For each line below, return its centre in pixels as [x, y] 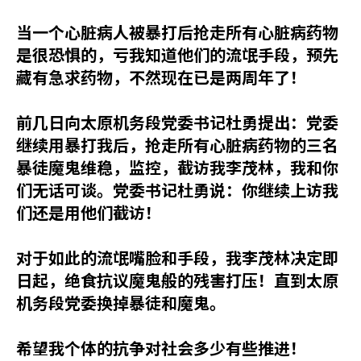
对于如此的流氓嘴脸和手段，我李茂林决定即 [177, 257]
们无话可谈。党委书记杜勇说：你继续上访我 [177, 190]
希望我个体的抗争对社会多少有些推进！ [161, 348]
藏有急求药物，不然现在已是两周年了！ [161, 77]
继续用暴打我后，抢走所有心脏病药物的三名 [177, 145]
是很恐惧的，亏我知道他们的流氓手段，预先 [177, 54]
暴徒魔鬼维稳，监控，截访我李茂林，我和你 [177, 167]
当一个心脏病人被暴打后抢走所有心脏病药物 [177, 32]
